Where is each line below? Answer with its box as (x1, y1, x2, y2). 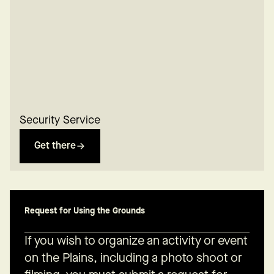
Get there (34, 139, 76, 152)
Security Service (20, 113, 100, 127)
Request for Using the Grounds (24, 206, 145, 216)
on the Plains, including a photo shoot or (24, 250, 242, 265)
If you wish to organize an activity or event (24, 233, 248, 248)
